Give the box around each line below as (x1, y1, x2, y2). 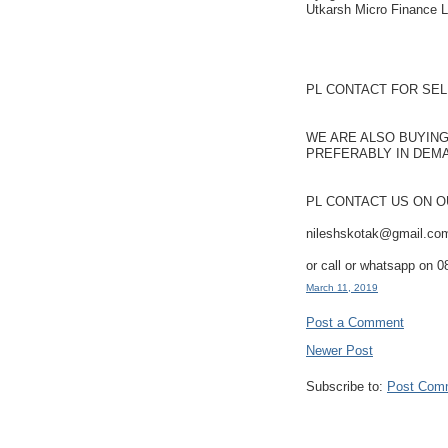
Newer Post (306, 343, 373, 359)
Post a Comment (306, 315, 404, 331)
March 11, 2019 (306, 282, 378, 294)
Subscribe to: (306, 379, 387, 395)
